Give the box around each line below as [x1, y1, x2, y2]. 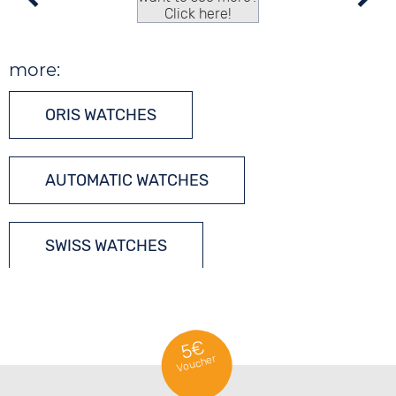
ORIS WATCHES [45, 105, 157, 125]
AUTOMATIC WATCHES [45, 171, 209, 190]
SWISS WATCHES [45, 236, 168, 255]
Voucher [175, 352, 217, 375]
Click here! [164, 5, 232, 22]
